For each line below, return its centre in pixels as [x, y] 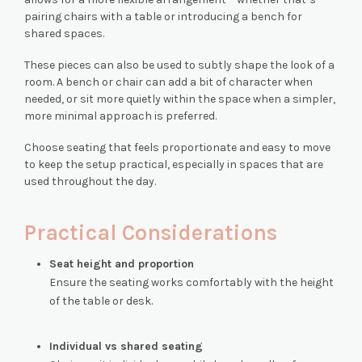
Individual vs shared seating [126, 347]
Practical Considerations [151, 233]
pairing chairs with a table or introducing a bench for [163, 17]
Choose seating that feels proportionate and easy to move [177, 148]
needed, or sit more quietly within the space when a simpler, [180, 99]
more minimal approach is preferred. [120, 116]
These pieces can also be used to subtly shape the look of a [179, 65]
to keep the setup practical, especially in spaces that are [174, 165]
